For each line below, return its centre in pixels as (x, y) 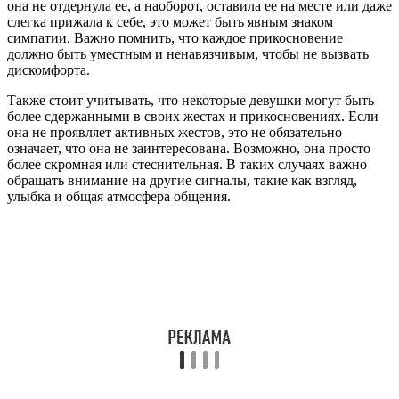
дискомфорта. (49, 69)
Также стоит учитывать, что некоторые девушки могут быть (191, 100)
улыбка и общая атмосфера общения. (119, 196)
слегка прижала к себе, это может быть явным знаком (170, 21)
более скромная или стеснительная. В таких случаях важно (187, 164)
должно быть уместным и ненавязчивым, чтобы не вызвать (188, 53)
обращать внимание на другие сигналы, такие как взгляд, (182, 180)
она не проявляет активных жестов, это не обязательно (175, 132)
